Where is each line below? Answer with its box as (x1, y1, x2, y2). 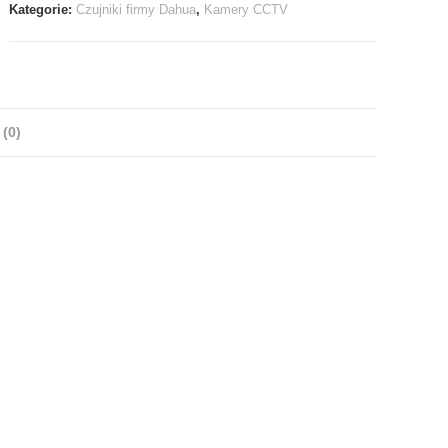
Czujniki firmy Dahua (76, 2, 197, 18)
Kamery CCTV (204, 2, 289, 18)
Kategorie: (9, 2, 77, 18)
